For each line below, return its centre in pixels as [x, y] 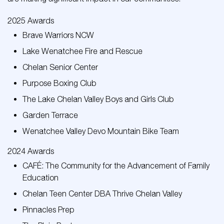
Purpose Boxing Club [59, 83]
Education [40, 177]
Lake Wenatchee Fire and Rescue [82, 51]
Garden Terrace [50, 115]
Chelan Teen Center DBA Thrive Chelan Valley [102, 193]
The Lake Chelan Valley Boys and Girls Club [98, 99]
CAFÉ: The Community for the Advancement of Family [116, 165]
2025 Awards [31, 20]
